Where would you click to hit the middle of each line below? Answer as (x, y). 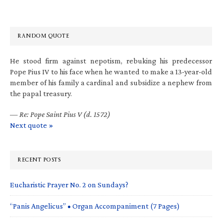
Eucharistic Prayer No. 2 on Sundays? (69, 184)
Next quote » (31, 125)
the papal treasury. (41, 93)
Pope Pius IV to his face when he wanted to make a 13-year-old (111, 71)
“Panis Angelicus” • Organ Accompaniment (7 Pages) (95, 206)
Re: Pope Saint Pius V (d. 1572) (65, 114)
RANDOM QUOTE (43, 36)
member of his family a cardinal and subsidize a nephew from (111, 82)
